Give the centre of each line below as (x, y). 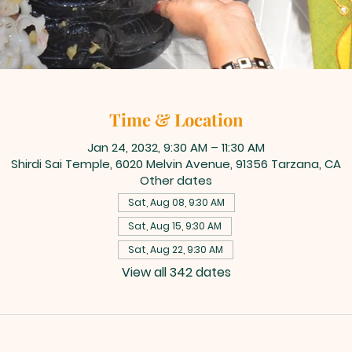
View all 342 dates (176, 273)
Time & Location (176, 120)
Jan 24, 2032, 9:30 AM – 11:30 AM (176, 148)
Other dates (176, 181)
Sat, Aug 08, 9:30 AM (176, 203)
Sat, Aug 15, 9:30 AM (174, 226)
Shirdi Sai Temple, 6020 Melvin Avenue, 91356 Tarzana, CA (176, 164)
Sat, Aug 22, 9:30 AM (175, 250)
